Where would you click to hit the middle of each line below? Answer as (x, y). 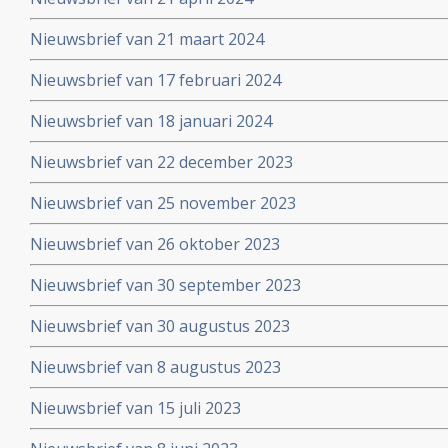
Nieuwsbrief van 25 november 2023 (163, 203)
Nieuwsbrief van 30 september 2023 (165, 285)
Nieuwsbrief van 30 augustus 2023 (160, 326)
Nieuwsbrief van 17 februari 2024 (155, 80)
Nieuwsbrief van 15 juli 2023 (135, 408)
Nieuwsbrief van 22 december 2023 (161, 162)
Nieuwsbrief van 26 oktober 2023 (155, 244)
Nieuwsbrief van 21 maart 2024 (147, 39)
